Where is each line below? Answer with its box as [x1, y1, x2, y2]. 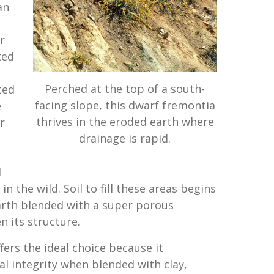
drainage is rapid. [79, 131, 171, 146]
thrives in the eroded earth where [35, 114, 214, 130]
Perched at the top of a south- [45, 81, 206, 97]
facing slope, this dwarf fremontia [34, 98, 215, 113]
